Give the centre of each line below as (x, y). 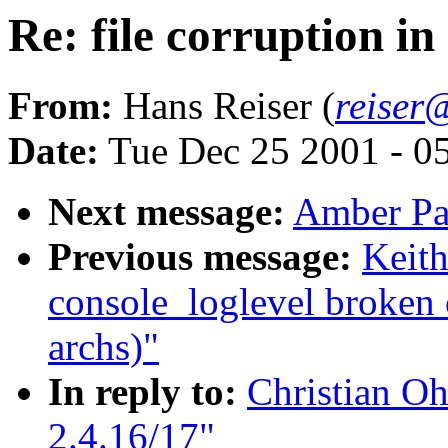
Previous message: (200, 257)
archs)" (103, 347)
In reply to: (142, 392)
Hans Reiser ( (224, 106)
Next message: (166, 212)
